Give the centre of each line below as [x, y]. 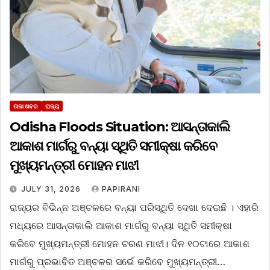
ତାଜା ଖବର [26, 106]
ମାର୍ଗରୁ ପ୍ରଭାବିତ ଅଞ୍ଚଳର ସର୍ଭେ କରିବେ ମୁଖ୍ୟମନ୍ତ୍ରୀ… [118, 262]
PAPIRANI [121, 189]
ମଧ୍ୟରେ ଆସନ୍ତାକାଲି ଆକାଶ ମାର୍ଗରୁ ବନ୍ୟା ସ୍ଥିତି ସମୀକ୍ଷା [121, 226]
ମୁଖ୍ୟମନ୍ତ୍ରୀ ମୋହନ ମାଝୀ [76, 166]
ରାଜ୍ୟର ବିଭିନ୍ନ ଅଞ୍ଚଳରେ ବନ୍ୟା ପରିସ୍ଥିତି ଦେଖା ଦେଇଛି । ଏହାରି [134, 208]
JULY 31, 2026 [52, 189]
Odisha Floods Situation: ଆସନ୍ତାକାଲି [120, 127]
